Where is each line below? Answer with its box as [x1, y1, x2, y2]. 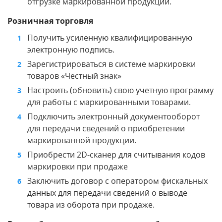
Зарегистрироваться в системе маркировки [27, 58, 196, 69]
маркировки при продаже [27, 161, 128, 172]
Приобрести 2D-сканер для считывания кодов [27, 149, 205, 160]
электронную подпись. [27, 44, 114, 55]
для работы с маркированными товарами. [27, 96, 191, 108]
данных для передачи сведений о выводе [27, 187, 187, 198]
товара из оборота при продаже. [27, 199, 155, 210]
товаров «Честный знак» [27, 70, 121, 81]
